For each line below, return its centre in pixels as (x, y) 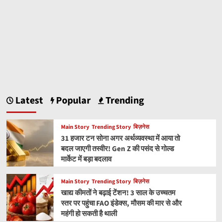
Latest (28, 100)
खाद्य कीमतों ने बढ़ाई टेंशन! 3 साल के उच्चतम (118, 193)
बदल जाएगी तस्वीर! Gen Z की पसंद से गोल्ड (117, 149)
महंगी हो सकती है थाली (89, 214)
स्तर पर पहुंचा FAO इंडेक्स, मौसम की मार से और (121, 204)
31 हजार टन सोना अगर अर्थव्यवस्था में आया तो (120, 139)
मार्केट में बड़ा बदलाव (86, 160)
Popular (72, 100)
